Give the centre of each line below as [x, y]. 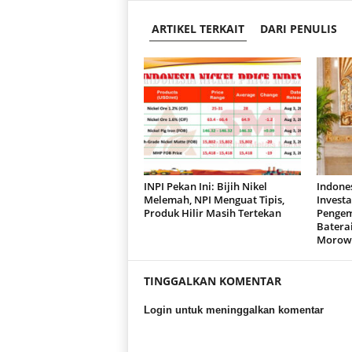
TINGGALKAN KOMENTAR [212, 281]
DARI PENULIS [298, 29]
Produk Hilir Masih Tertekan [212, 213]
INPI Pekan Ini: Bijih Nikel [205, 186]
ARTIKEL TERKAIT [198, 29]
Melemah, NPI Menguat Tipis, [214, 200]
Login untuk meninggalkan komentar [233, 310]
